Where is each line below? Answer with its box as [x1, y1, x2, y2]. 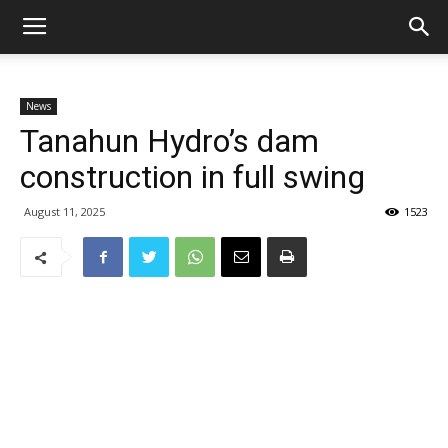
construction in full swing [20, 158, 365, 196]
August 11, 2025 [24, 204, 105, 219]
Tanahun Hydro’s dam [20, 122, 319, 160]
